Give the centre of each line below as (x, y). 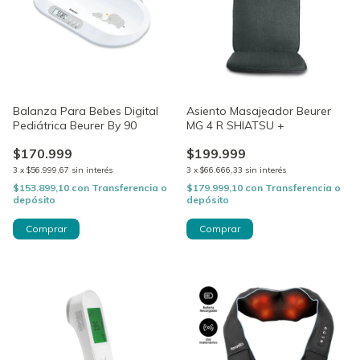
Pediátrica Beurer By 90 (75, 125)
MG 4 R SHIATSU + (235, 125)
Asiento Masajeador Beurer (259, 110)
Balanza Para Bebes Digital (86, 110)
